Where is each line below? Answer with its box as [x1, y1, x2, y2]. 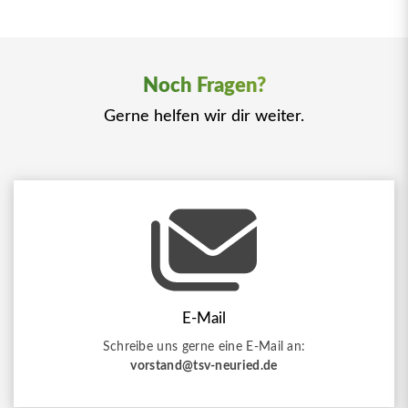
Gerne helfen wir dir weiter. [104, 108, 304, 125]
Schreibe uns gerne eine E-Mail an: [102, 340, 306, 354]
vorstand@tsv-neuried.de [130, 359, 278, 373]
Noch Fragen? [142, 76, 266, 97]
